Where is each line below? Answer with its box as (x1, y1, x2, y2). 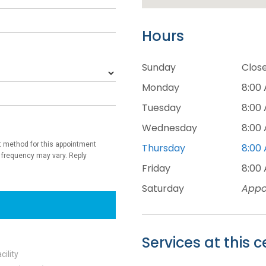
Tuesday (142, 101, 181, 115)
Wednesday (142, 121, 197, 135)
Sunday (142, 61, 176, 74)
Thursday (142, 141, 185, 155)
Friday (142, 161, 170, 175)
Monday (142, 81, 179, 94)
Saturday (142, 182, 184, 195)
